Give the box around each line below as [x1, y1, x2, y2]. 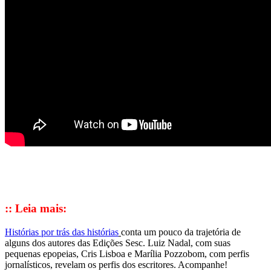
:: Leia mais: [5, 202, 67, 215]
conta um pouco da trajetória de [121, 227, 241, 238]
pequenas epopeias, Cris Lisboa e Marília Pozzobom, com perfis [5, 249, 249, 260]
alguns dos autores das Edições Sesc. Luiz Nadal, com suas [5, 238, 230, 249]
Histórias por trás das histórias [5, 227, 119, 238]
